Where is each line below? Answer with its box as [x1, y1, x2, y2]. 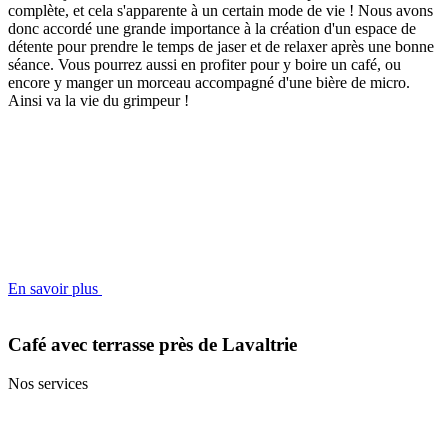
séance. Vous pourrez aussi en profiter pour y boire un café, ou [8, 55, 401, 73]
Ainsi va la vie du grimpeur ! [8, 91, 189, 109]
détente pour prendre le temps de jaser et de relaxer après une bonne [8, 37, 434, 55]
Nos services [8, 375, 88, 393]
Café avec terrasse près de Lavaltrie [8, 334, 297, 356]
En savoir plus [8, 279, 102, 297]
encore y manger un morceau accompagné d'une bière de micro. [8, 73, 410, 91]
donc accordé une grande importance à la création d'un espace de [8, 19, 416, 37]
